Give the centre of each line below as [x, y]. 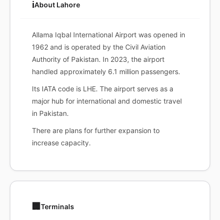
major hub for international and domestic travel [107, 101]
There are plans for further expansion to [96, 130]
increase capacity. [61, 143]
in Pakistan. [50, 113]
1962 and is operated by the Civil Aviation [99, 47]
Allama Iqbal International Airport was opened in [109, 35]
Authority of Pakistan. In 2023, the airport [98, 59]
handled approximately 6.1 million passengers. [106, 71]
